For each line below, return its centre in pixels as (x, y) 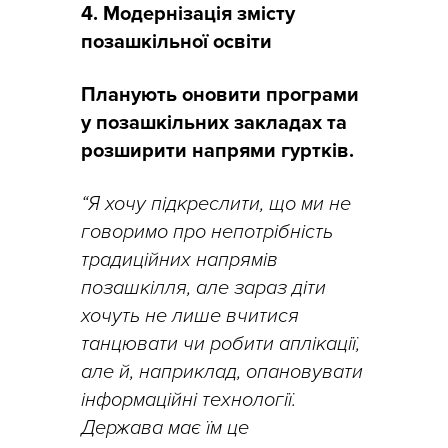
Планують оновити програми (220, 94)
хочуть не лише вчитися (190, 315)
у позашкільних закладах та (214, 122)
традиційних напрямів (179, 259)
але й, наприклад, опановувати (222, 371)
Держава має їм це (165, 427)
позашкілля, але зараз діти (203, 287)
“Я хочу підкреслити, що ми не (216, 203)
